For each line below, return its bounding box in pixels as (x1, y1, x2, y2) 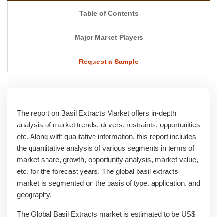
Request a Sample (79, 58, 139, 65)
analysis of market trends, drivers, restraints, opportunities (17, 121, 200, 129)
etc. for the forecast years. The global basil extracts (17, 167, 178, 175)
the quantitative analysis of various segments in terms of (17, 144, 194, 152)
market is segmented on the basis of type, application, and (17, 179, 200, 187)
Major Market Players (74, 33, 143, 41)
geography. (17, 190, 52, 199)
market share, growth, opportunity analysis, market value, (17, 155, 198, 164)
